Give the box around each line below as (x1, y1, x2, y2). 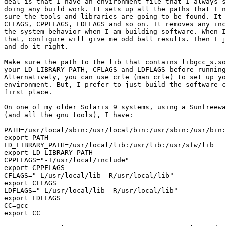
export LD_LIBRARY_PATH (4, 149, 93, 157)
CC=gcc (4, 202, 28, 210)
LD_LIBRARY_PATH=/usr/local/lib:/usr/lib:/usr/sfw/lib (4, 141, 214, 149)
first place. (4, 88, 52, 96)
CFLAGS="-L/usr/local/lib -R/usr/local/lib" (4, 172, 174, 180)
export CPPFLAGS (4, 164, 65, 172)
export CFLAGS (4, 179, 56, 187)
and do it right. (4, 43, 69, 51)
